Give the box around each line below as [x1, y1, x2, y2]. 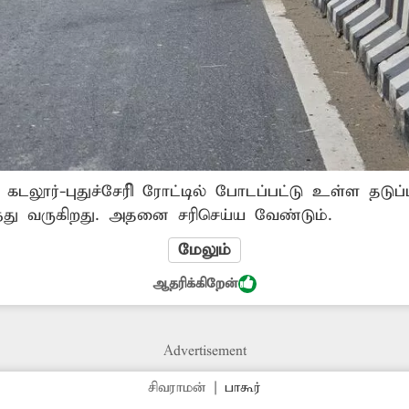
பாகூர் [224, 379, 261, 396]
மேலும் [178, 239, 231, 260]
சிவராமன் [147, 379, 206, 396]
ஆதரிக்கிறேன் [152, 275, 238, 292]
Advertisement [163, 342, 246, 360]
